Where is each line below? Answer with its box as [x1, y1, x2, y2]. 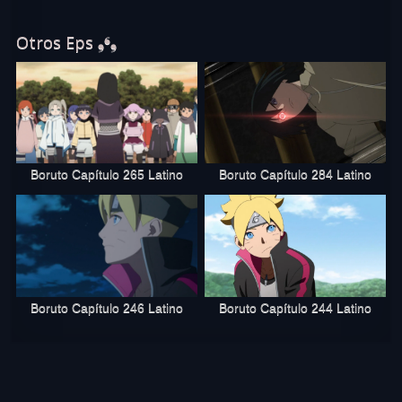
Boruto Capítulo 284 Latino [218, 168, 371, 182]
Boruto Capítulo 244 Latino [218, 301, 371, 315]
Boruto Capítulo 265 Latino [31, 168, 184, 182]
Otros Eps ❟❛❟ [16, 31, 118, 54]
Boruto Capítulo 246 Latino [31, 301, 184, 315]
